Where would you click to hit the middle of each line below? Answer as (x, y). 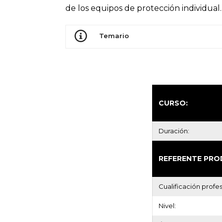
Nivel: (167, 206)
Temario (114, 36)
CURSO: (173, 103)
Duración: (174, 131)
